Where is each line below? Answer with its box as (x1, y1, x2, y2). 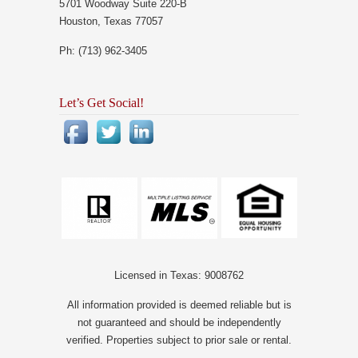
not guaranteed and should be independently (77, 316, 281, 328)
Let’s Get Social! (59, 96, 144, 110)
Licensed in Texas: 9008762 (114, 268, 244, 281)
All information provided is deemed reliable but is (66, 298, 292, 311)
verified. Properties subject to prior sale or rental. (66, 333, 292, 346)
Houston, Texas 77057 (59, 15, 163, 28)
